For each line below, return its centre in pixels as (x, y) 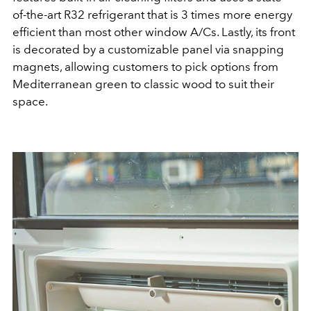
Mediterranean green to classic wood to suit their (143, 84)
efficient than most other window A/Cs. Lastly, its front (154, 32)
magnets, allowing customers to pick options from (145, 66)
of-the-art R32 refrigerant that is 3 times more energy (152, 14)
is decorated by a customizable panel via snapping (148, 49)
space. (31, 101)
